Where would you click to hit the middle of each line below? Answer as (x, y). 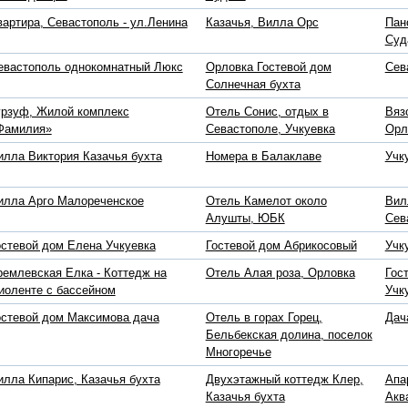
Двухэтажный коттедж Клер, (284, 380)
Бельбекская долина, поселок (289, 335)
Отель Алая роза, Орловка (280, 273)
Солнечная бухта (253, 85)
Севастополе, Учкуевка (270, 129)
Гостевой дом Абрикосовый (281, 246)
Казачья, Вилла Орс (262, 23)
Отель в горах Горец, (264, 318)
